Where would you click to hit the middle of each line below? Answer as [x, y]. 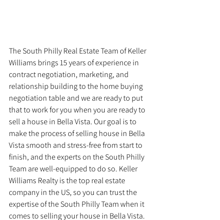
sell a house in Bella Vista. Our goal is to [73, 121]
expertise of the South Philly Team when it [77, 204]
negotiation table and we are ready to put [77, 98]
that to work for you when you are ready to [78, 110]
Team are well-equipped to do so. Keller [74, 168]
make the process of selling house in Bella [78, 133]
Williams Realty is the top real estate [68, 180]
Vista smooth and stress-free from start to [76, 145]
